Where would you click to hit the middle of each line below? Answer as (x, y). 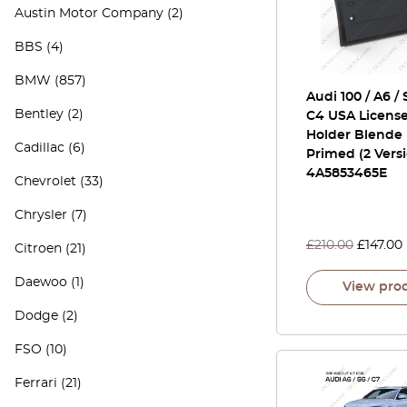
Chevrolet (45, 182)
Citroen (38, 249)
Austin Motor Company (89, 14)
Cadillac (40, 148)
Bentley (39, 114)
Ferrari (36, 383)
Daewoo (41, 283)
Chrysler (41, 215)
